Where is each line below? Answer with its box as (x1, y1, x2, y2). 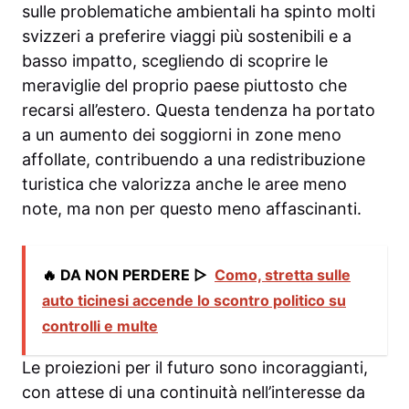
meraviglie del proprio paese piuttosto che (22, 76, 347, 96)
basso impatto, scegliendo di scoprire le (22, 51, 328, 71)
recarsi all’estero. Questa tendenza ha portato (22, 100, 375, 121)
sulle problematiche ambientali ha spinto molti (22, 2, 375, 22)
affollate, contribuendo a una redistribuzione (22, 150, 365, 170)
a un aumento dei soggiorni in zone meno (22, 125, 341, 145)
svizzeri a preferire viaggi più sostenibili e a (22, 26, 351, 47)
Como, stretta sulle (215, 266, 351, 285)
